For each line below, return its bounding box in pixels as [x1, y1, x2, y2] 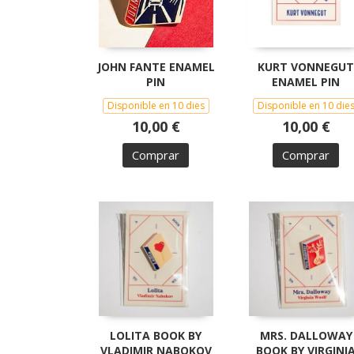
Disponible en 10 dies [107, 98, 205, 112]
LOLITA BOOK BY [110, 327, 201, 343]
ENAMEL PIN [272, 73, 340, 89]
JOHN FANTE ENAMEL [96, 58, 215, 74]
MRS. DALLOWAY [259, 327, 352, 343]
